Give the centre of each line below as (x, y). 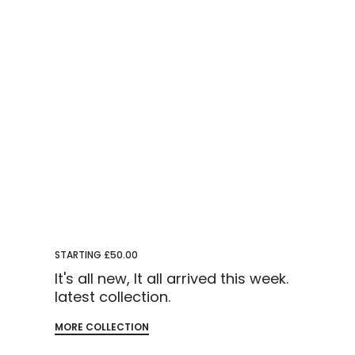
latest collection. (113, 297)
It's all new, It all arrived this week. (172, 279)
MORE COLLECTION (102, 327)
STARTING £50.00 (97, 255)
